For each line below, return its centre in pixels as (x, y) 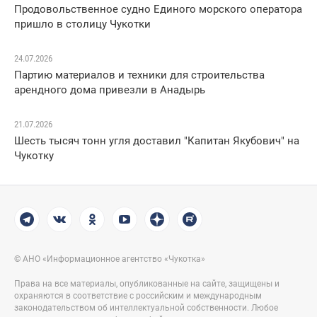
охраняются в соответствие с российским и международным (138, 296)
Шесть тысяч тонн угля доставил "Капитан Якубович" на (157, 141)
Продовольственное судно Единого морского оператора (158, 10)
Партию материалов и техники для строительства (139, 75)
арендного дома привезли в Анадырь (110, 90)
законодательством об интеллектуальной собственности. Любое (146, 308)
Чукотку (34, 156)
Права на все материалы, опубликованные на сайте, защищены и (147, 284)
